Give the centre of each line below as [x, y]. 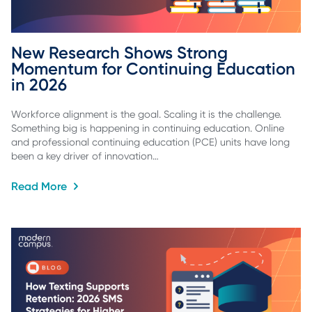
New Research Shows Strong [122, 52]
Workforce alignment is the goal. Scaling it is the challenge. [146, 115]
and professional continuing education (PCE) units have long [150, 142]
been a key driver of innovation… [85, 156]
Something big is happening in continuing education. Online [148, 128]
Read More [40, 186]
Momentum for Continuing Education [155, 68]
